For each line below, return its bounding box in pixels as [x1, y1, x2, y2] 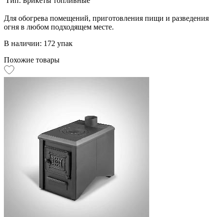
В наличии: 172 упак [4, 39, 73, 47]
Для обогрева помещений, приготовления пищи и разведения [4, 14, 209, 22]
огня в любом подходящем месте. [4, 22, 114, 31]
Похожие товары [4, 55, 60, 64]
